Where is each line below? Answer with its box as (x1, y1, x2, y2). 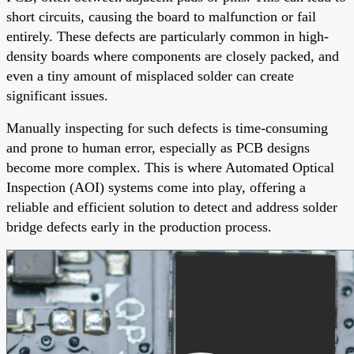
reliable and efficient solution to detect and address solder (6, 198, 337, 215)
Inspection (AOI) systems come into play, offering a (6, 179, 306, 195)
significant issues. (6, 87, 108, 104)
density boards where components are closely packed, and (6, 47, 339, 64)
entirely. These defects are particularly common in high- (6, 28, 329, 44)
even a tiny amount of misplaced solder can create (6, 67, 294, 84)
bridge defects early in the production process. (6, 218, 272, 235)
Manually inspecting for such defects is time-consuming (6, 119, 328, 136)
